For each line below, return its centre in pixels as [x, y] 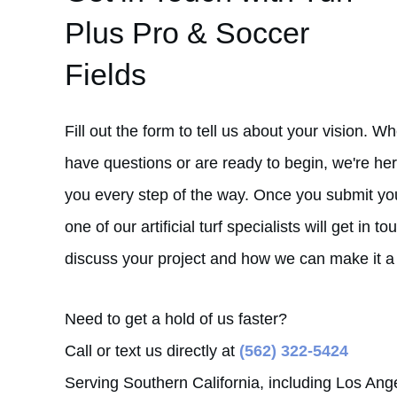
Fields [105, 74]
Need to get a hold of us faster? [178, 319]
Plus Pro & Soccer [187, 33]
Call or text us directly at [152, 351]
